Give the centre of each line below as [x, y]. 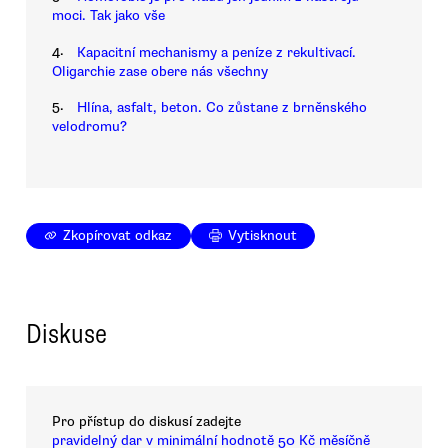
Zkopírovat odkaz [118, 236]
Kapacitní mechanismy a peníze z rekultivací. [216, 52]
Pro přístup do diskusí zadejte [146, 421]
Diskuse [66, 334]
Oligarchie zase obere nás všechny [160, 71]
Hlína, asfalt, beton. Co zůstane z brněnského [222, 108]
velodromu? [89, 127]
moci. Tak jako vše [108, 16]
